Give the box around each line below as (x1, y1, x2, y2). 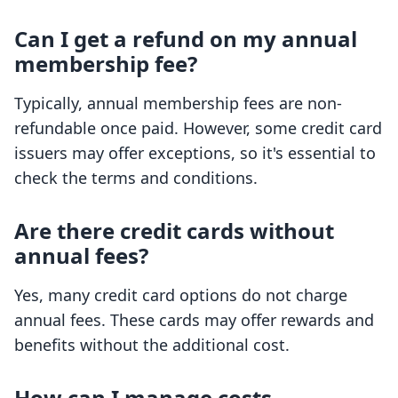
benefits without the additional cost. (14, 334, 290, 356)
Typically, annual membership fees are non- (14, 92, 342, 115)
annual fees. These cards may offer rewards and (14, 309, 374, 331)
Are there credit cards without (14, 216, 334, 246)
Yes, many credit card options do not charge (14, 284, 347, 306)
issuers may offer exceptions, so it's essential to (14, 142, 376, 164)
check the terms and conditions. (14, 167, 258, 189)
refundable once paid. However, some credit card (14, 117, 382, 139)
